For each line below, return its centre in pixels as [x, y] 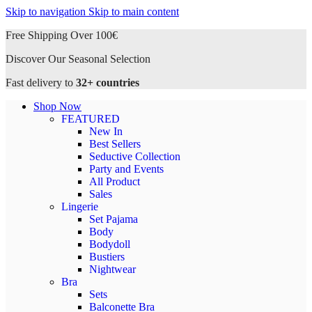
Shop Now [57, 106]
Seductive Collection [135, 156]
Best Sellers [115, 144]
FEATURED [91, 119]
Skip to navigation [47, 11]
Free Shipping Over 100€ [62, 35]
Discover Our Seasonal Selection [78, 59]
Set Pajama [114, 219]
